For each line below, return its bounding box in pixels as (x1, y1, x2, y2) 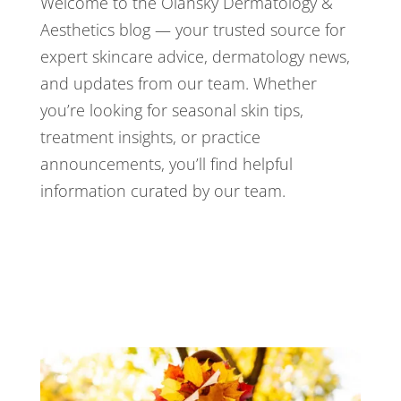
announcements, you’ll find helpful (39, 152, 293, 175)
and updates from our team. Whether (39, 72, 317, 94)
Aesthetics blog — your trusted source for (39, 18, 346, 40)
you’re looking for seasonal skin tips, (39, 98, 303, 121)
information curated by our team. (39, 179, 286, 201)
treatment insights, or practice (39, 125, 260, 148)
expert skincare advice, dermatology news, (39, 45, 350, 67)
